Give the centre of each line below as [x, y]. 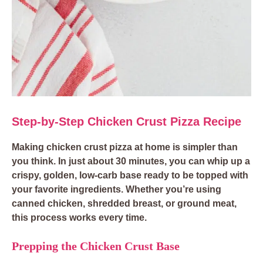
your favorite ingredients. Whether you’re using [117, 190]
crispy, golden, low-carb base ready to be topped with [130, 176]
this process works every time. [79, 218]
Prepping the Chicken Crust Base [96, 246]
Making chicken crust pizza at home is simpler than [125, 147]
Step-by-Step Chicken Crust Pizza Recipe [127, 122]
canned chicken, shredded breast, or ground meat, [124, 204]
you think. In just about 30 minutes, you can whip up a [131, 161]
